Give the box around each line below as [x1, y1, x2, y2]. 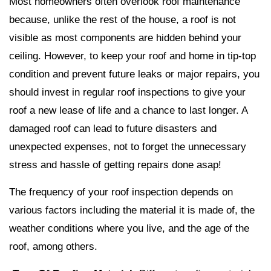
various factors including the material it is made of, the [9, 204, 255, 216]
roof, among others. [9, 241, 97, 252]
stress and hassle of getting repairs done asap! [9, 159, 221, 171]
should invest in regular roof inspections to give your [9, 87, 246, 98]
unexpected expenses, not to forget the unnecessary [9, 141, 246, 152]
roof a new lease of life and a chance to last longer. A [9, 105, 247, 116]
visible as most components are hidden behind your [9, 32, 241, 44]
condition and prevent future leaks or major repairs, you [9, 68, 260, 80]
